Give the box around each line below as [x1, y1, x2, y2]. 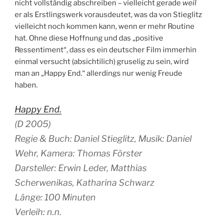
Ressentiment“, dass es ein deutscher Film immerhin [15, 45, 197, 55]
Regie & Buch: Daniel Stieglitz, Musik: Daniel [15, 133, 192, 144]
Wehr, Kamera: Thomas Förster [15, 148, 142, 158]
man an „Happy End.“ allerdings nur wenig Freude [15, 69, 182, 78]
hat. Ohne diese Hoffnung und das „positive [15, 34, 163, 43]
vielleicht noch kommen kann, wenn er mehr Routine [15, 22, 195, 31]
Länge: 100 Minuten [15, 192, 96, 202]
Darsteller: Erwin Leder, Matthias [15, 162, 147, 173]
